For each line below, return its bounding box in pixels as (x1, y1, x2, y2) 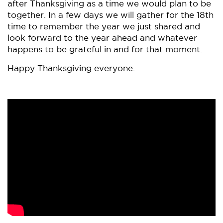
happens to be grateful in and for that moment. (7, 45, 202, 54)
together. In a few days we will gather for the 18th (7, 10, 214, 19)
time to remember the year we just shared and (7, 22, 200, 31)
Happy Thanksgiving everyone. (7, 64, 135, 73)
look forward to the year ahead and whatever (7, 33, 197, 42)
